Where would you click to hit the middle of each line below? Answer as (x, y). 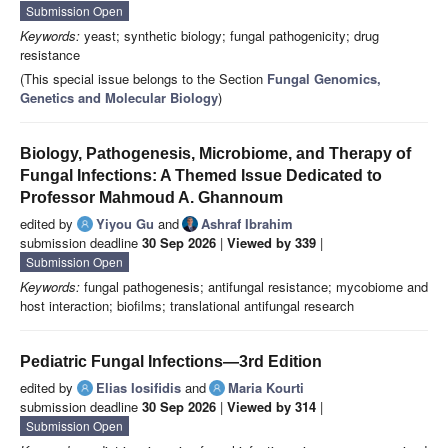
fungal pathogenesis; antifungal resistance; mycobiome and (254, 287)
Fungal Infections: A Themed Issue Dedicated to (201, 176)
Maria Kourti (266, 388)
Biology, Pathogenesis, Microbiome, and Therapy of (215, 154)
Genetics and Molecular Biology (119, 98)
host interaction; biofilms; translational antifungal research (187, 306)
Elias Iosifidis (138, 388)
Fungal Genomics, (324, 79)
